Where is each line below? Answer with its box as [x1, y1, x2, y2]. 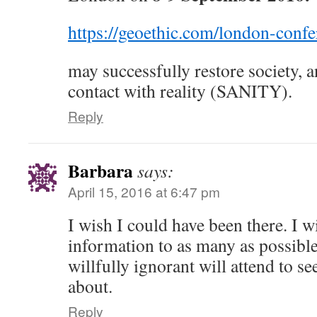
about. [68, 274, 113, 298]
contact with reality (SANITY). [68, 79, 292, 103]
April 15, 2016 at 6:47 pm [68, 182, 220, 201]
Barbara [68, 157, 133, 184]
